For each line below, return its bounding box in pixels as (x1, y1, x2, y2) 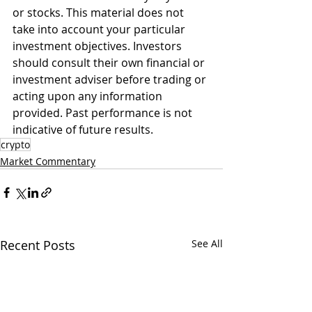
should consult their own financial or (13, 55, 208, 71)
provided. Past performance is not (13, 105, 195, 121)
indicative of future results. (13, 122, 153, 138)
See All (192, 237, 223, 251)
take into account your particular (13, 22, 188, 38)
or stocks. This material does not (13, 5, 187, 21)
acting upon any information (13, 88, 165, 104)
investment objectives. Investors (13, 38, 185, 54)
